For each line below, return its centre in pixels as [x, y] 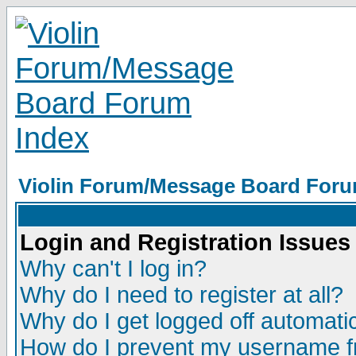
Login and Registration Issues [185, 242]
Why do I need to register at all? [182, 295]
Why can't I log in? [113, 269]
